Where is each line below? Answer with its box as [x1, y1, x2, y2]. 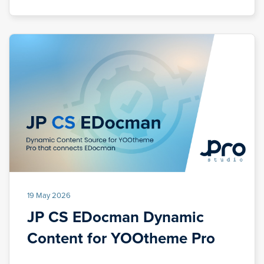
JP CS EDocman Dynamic [27, 206, 204, 229]
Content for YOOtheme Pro [27, 227, 215, 250]
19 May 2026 [27, 190, 71, 201]
